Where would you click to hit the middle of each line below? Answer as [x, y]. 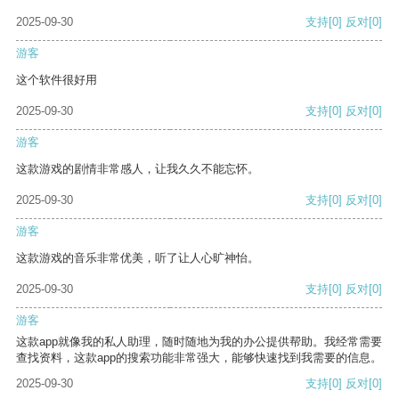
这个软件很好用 [57, 80]
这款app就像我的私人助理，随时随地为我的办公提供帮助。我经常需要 [199, 342]
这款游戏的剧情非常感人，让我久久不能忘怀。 [138, 169]
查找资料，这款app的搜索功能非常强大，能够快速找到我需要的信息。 [199, 358]
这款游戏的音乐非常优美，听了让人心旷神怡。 [138, 258]
